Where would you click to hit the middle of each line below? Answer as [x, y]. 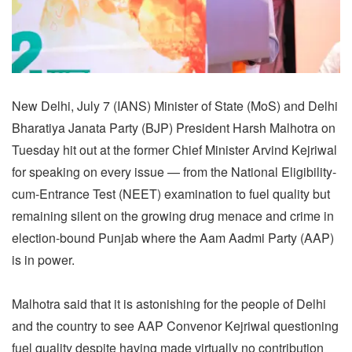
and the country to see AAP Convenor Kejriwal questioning [175, 325]
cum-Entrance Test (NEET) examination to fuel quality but [171, 193]
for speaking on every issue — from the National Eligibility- [174, 171]
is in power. [43, 259]
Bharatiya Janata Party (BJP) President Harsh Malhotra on [174, 127]
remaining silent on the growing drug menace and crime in [173, 215]
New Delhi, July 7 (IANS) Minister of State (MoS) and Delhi [175, 105]
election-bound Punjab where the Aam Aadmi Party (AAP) [173, 237]
